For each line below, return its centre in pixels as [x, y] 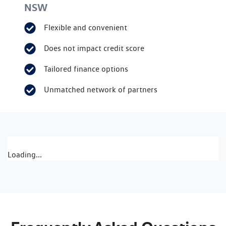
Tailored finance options [86, 69]
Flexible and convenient [86, 27]
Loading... [25, 155]
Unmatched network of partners [101, 90]
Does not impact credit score [94, 48]
